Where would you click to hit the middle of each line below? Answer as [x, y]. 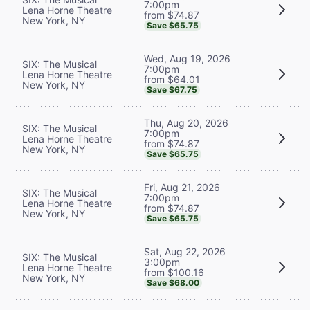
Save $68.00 [173, 282]
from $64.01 [172, 79]
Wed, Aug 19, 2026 [187, 58]
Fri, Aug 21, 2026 [182, 187]
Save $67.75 [172, 89]
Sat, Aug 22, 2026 [185, 251]
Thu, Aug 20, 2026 [186, 122]
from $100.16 [174, 272]
